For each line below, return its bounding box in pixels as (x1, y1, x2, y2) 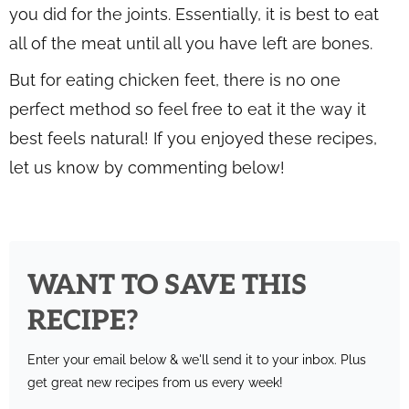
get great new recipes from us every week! (27, 374, 283, 390)
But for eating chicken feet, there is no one (9, 69, 341, 89)
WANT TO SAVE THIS (27, 268, 307, 302)
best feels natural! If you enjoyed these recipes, (9, 128, 377, 148)
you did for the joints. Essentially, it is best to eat (9, 4, 379, 24)
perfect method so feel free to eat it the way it (9, 99, 366, 119)
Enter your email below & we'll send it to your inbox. (27, 351, 341, 367)
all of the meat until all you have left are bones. (9, 33, 377, 53)
